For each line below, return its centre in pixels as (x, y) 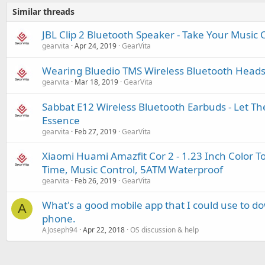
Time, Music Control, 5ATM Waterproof (132, 169)
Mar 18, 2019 (96, 82)
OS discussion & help (164, 230)
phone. (59, 218)
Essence (61, 120)
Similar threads (43, 11)
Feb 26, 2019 (96, 180)
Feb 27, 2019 (96, 131)
